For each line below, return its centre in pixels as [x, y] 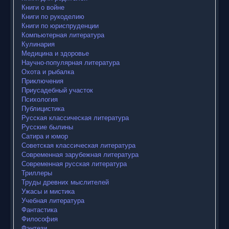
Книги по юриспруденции [60, 26]
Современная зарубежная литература [80, 154]
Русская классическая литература [75, 118]
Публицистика [43, 108]
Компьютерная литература [63, 35]
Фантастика [39, 210]
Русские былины [47, 127]
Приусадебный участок [57, 90]
